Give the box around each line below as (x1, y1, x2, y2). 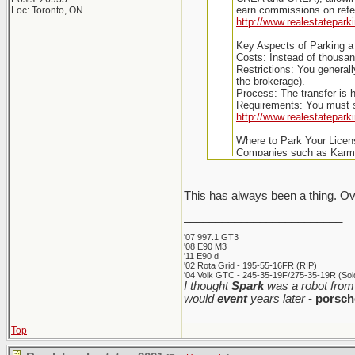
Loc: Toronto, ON (11, 5, 83, 16)
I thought (184, 280, 231, 292)
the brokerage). (235, 75, 305, 87)
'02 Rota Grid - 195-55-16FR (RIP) (184, 261, 317, 270)
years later (247, 292, 305, 305)
